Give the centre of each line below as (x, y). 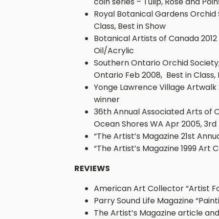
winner (107, 99)
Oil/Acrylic (114, 51)
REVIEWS (92, 168)
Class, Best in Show (130, 26)
